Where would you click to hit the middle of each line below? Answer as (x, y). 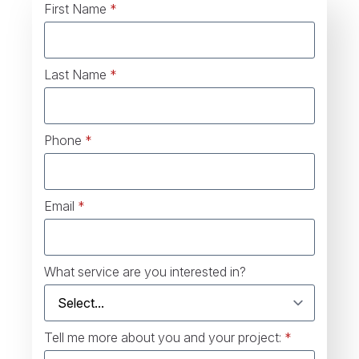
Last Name (75, 75)
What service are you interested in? (145, 272)
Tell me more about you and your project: (163, 337)
